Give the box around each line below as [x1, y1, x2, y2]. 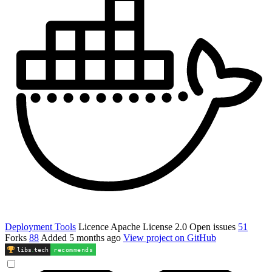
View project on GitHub [123, 232, 216, 243]
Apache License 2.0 [109, 221, 189, 232]
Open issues [189, 221, 236, 232]
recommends [53, 246, 93, 253]
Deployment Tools [5, 221, 76, 232]
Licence [78, 221, 109, 232]
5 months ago [69, 232, 123, 243]
